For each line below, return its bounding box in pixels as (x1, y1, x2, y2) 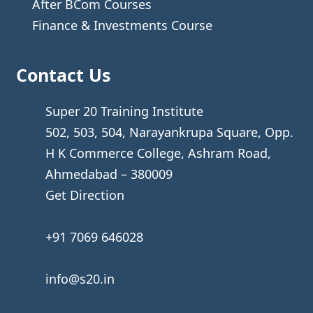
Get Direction (45, 187, 124, 204)
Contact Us (16, 63, 110, 87)
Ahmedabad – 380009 (45, 166, 173, 183)
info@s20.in (45, 270, 115, 288)
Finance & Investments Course (31, 17, 212, 34)
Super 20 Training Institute (45, 103, 203, 120)
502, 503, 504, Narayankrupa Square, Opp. (45, 124, 293, 141)
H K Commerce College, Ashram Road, (45, 145, 271, 162)
